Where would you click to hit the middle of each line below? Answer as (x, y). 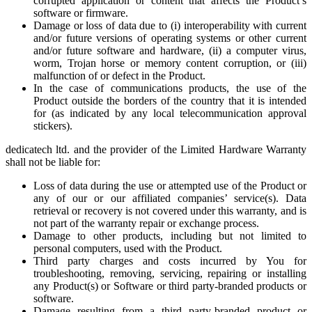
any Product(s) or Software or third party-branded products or (170, 286)
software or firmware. (81, 13)
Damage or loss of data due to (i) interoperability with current (170, 25)
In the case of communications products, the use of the (170, 88)
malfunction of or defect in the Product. (119, 76)
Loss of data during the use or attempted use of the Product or (170, 186)
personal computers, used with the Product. (128, 248)
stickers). (54, 126)
